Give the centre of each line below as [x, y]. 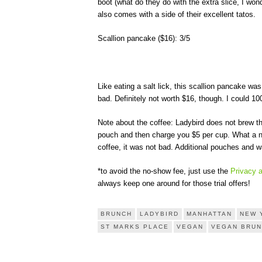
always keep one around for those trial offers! [174, 183]
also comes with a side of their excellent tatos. [177, 14]
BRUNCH [116, 214]
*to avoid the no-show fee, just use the [164, 171]
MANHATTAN [209, 214]
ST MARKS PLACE [135, 227]
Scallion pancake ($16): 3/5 [144, 38]
